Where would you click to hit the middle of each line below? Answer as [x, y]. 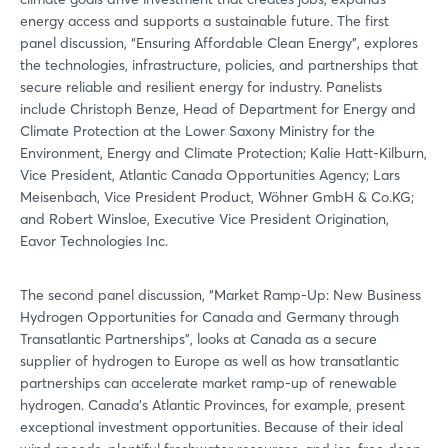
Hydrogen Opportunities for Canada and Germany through [209, 316]
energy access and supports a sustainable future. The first [204, 20]
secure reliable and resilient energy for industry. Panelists [201, 86]
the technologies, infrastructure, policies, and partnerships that [219, 64]
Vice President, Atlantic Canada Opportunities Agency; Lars [210, 174]
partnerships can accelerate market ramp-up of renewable [208, 382]
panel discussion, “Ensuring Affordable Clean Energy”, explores [219, 42]
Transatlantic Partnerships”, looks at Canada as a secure [198, 338]
